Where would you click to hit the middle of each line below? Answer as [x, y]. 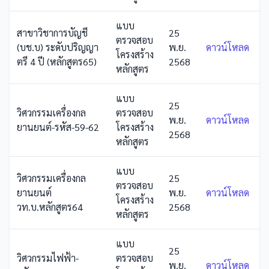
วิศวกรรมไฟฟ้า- [48, 258]
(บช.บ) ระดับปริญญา [58, 47]
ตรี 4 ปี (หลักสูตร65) [57, 62]
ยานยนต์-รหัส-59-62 [58, 127]
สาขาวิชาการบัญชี [52, 33]
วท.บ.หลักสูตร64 [50, 207]
